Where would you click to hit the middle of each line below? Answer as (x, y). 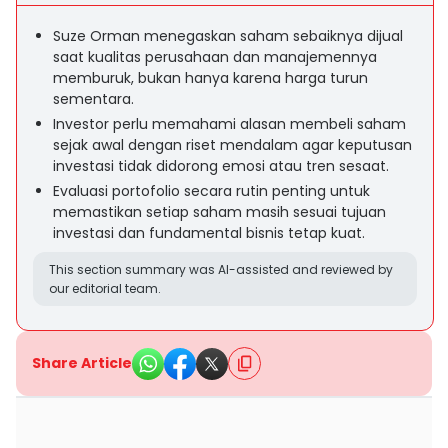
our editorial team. (105, 288)
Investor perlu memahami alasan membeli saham (229, 124)
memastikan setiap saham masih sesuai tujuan (219, 212)
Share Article (82, 363)
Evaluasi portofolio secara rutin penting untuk (211, 191)
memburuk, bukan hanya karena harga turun (210, 78)
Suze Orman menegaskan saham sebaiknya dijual (228, 36)
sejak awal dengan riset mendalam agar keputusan (232, 145)
